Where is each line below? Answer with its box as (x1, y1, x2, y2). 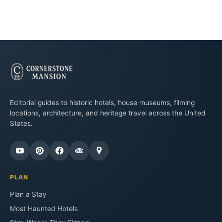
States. (10, 119, 33, 128)
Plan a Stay (10, 190, 47, 198)
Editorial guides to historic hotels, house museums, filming (10, 99, 195, 107)
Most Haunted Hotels (10, 204, 78, 213)
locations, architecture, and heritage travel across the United (10, 109, 206, 117)
